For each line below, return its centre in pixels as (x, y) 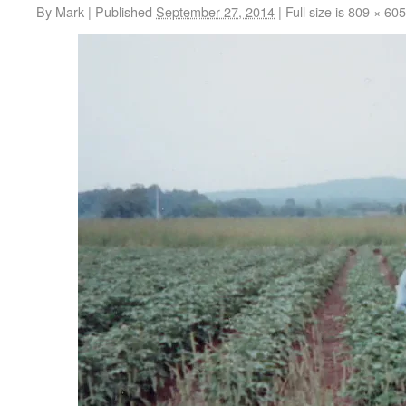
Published (124, 11)
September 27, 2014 (215, 11)
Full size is (315, 11)
